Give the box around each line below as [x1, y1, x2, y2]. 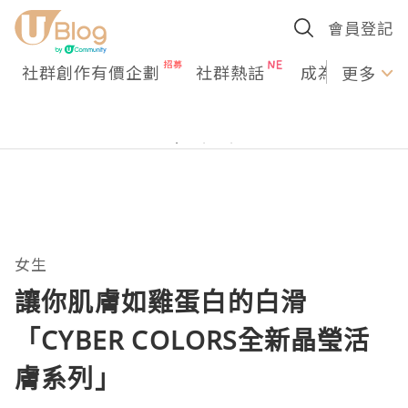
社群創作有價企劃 [22, 60, 160, 84]
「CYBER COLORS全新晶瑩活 [15, 322, 371, 357]
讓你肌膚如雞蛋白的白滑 [15, 284, 308, 319]
